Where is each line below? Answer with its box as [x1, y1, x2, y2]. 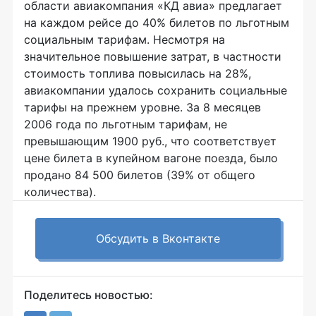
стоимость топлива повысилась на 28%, [24, 66, 251, 80]
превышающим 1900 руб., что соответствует [24, 134, 276, 148]
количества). [24, 185, 96, 199]
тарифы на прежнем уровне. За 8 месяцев [24, 100, 261, 114]
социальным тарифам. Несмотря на [24, 32, 225, 47]
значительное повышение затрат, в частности [24, 49, 281, 63]
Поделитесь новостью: [24, 288, 153, 302]
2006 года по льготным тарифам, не [24, 117, 227, 131]
